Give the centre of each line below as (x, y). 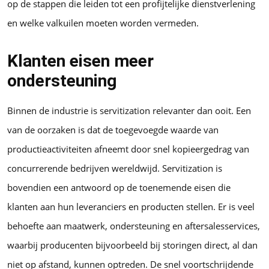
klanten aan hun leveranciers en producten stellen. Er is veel (131, 206)
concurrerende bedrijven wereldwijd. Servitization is (115, 168)
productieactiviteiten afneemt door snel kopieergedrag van (128, 149)
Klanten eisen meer (80, 61)
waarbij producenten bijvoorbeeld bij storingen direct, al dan (132, 245)
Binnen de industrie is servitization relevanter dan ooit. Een (129, 110)
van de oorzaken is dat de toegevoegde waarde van (113, 129)
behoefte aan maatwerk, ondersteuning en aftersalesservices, (134, 225)
